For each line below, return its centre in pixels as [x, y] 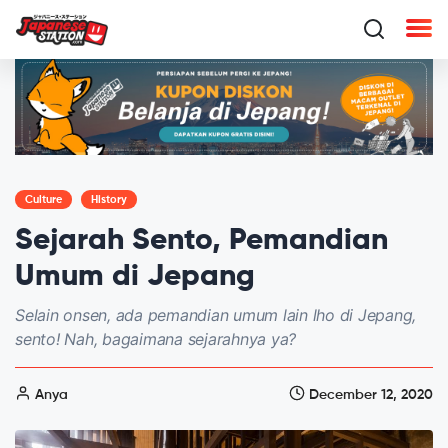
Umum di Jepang [135, 276]
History [109, 199]
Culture [43, 199]
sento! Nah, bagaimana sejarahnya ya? [155, 338]
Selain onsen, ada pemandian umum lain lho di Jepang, [215, 314]
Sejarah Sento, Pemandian [201, 240]
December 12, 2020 [369, 394]
